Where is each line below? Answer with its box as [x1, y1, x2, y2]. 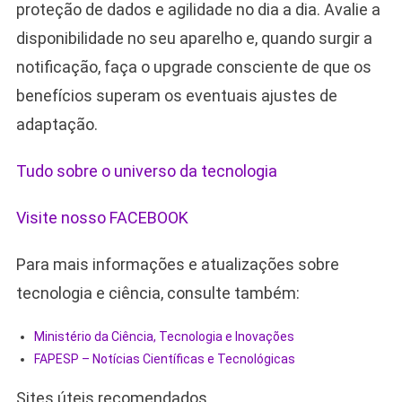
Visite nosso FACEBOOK [15, 208, 188, 228]
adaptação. [15, 115, 98, 135]
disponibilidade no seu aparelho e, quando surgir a [15, 29, 372, 48]
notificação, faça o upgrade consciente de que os [15, 57, 371, 77]
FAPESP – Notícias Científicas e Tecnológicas [33, 352, 295, 367]
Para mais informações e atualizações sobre [15, 255, 339, 275]
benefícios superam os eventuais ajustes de [15, 86, 337, 106]
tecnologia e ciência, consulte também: [15, 284, 300, 303]
